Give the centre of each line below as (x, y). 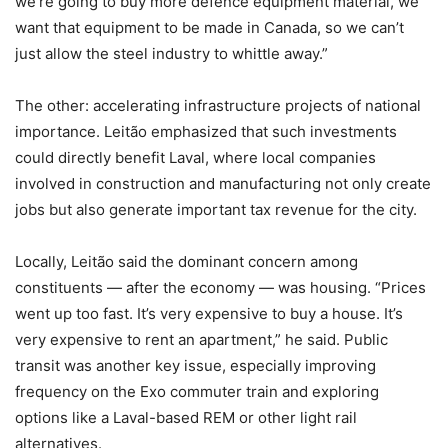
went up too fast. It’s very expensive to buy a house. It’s (209, 313)
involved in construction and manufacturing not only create (223, 183)
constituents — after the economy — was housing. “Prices (220, 287)
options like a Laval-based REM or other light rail (186, 417)
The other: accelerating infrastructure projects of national (218, 105)
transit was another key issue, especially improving (195, 365)
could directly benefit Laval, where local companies (195, 157)
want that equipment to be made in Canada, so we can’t (209, 27)
